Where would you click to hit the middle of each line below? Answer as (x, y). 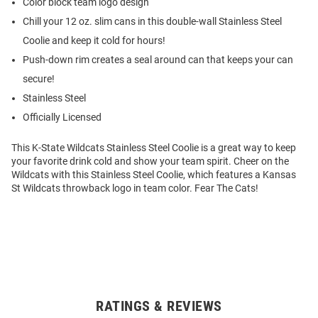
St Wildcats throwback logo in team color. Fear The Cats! (135, 188)
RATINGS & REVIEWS (159, 306)
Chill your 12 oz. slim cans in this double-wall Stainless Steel (152, 22)
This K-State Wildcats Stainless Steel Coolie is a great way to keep (154, 148)
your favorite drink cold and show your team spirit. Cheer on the (150, 161)
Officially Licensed (62, 117)
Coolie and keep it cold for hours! (94, 41)
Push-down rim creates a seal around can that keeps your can (158, 60)
